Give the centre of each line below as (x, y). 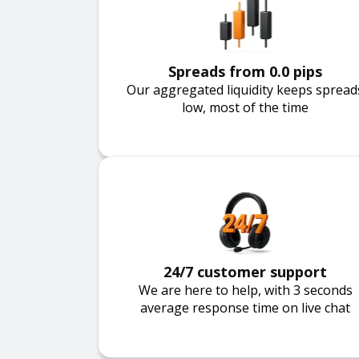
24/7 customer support (245, 272)
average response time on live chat (245, 308)
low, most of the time (245, 107)
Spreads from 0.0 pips (245, 71)
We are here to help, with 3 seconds (245, 290)
